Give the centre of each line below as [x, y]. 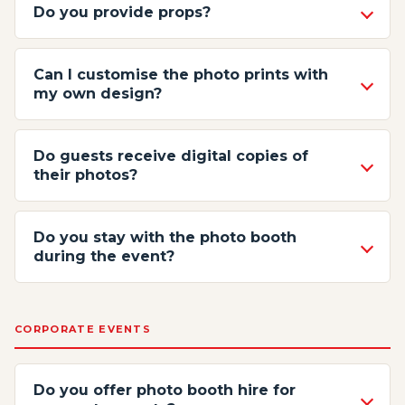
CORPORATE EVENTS [83, 329]
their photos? [85, 175]
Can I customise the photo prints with [181, 75]
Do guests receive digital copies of [171, 156]
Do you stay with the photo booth [165, 237]
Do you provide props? [122, 12]
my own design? [98, 94]
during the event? [104, 256]
